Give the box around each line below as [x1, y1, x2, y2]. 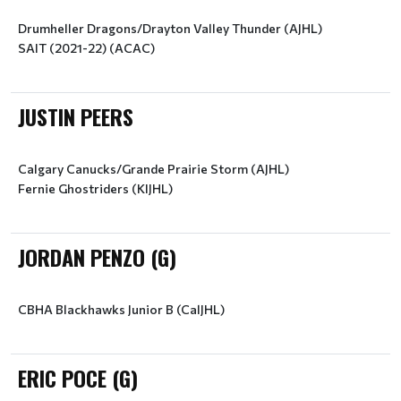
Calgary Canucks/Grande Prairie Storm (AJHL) [18, 161, 289, 176]
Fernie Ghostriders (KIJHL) [18, 181, 173, 196]
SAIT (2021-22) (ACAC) [18, 40, 155, 55]
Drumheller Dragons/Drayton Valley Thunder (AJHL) [18, 21, 322, 36]
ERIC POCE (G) [18, 362, 138, 394]
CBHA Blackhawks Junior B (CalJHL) [18, 302, 225, 317]
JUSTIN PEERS [18, 100, 133, 132]
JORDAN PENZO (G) [18, 241, 176, 273]
